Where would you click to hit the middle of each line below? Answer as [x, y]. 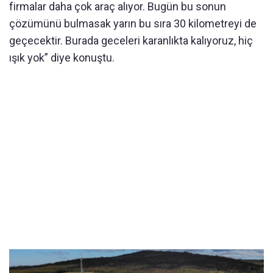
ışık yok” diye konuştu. [62, 57]
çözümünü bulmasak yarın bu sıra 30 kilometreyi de [133, 23]
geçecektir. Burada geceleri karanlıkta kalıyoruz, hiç [131, 40]
